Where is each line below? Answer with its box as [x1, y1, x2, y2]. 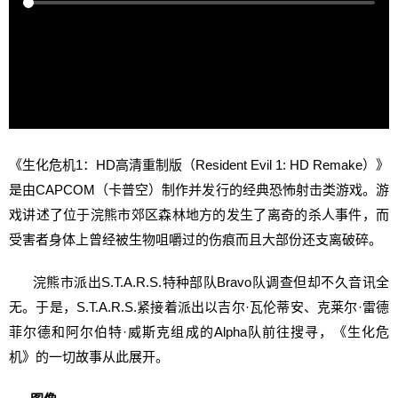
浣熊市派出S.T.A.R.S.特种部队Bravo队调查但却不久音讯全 [9, 275, 389, 290]
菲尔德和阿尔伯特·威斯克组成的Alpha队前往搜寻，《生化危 [9, 324, 389, 339]
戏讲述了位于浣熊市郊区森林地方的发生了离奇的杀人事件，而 [9, 207, 389, 222]
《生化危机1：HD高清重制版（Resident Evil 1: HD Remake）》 [9, 157, 389, 172]
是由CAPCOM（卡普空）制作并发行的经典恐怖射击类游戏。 [9, 182, 376, 197]
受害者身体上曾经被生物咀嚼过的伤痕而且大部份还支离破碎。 [9, 232, 382, 247]
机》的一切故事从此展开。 [9, 349, 169, 364]
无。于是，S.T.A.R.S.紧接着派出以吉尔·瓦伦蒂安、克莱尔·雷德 [9, 299, 389, 314]
